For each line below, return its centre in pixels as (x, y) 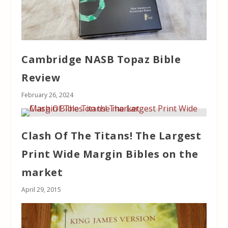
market (42, 172)
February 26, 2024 (48, 95)
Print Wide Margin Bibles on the (110, 154)
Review (41, 77)
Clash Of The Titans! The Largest (111, 135)
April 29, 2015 (41, 189)
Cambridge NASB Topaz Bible (101, 59)
